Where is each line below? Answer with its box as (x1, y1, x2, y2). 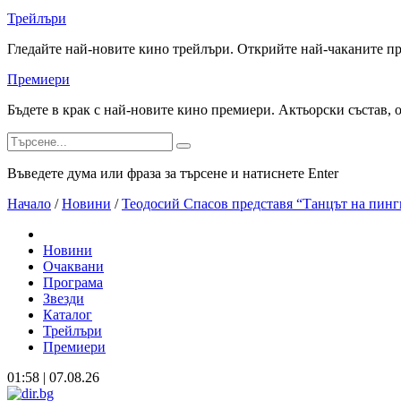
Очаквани (43, 259, 104, 274)
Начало (7, 196, 51, 211)
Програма (43, 275, 103, 290)
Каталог (43, 307, 92, 322)
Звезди (43, 291, 84, 306)
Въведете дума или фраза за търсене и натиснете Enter (7, 166, 338, 181)
